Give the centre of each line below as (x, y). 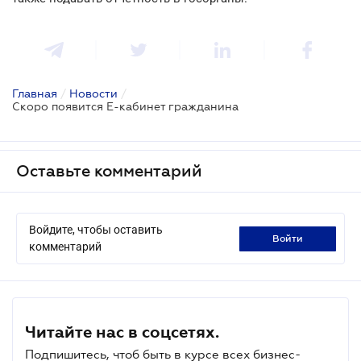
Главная (35, 94)
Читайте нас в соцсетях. (122, 332)
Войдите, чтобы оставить (96, 230)
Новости (93, 94)
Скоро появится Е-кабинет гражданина (125, 107)
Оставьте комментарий (109, 171)
